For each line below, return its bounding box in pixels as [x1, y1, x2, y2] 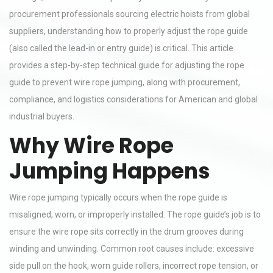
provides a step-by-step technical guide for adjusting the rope [9, 60, 244, 70]
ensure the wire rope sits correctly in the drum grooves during [9, 227, 244, 236]
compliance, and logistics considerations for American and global [9, 94, 258, 104]
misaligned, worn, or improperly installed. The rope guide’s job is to [9, 210, 261, 219]
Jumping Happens [9, 156, 210, 186]
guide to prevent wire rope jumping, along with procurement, [9, 77, 240, 87]
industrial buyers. [9, 112, 74, 121]
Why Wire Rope [9, 130, 174, 160]
